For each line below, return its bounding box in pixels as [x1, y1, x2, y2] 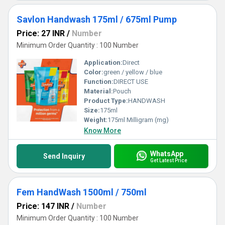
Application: [84, 59, 123, 66]
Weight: [84, 116, 107, 124]
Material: [84, 87, 113, 95]
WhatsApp [150, 149, 183, 158]
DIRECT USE [114, 78, 148, 85]
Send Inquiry [43, 152, 85, 160]
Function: [84, 78, 114, 85]
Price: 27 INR [17, 29, 65, 38]
